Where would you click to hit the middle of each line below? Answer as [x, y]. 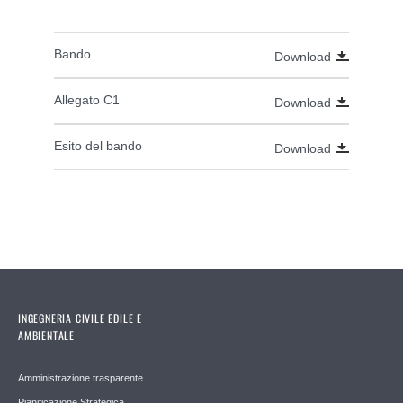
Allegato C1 [87, 99]
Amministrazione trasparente [81, 377]
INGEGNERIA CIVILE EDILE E [81, 318]
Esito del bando [98, 145]
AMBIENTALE [46, 335]
